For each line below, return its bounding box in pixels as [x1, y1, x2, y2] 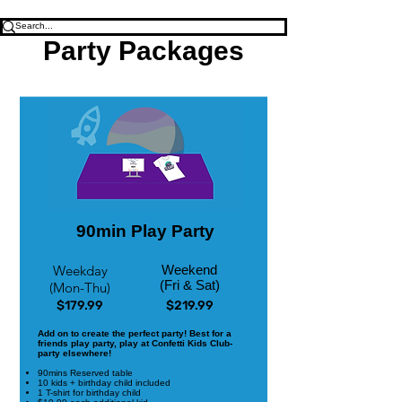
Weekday [52, 262, 108, 279]
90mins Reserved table [38, 368, 133, 378]
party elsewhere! [38, 348, 111, 358]
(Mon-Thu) [49, 279, 110, 296]
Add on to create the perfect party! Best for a [38, 328, 232, 338]
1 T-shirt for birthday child [38, 388, 141, 398]
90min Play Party [76, 222, 214, 240]
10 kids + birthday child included [38, 378, 170, 388]
